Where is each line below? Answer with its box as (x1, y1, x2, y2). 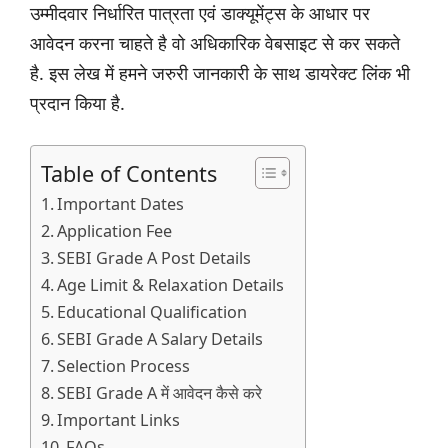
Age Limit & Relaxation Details (57, 274, 285, 297)
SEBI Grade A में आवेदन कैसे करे (57, 382, 263, 405)
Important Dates (57, 193, 185, 216)
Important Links (57, 409, 181, 432)
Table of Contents (41, 158, 217, 188)
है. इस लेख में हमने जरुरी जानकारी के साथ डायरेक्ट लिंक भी (30, 61, 410, 86)
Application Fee (57, 220, 173, 243)
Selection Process (57, 355, 191, 378)
